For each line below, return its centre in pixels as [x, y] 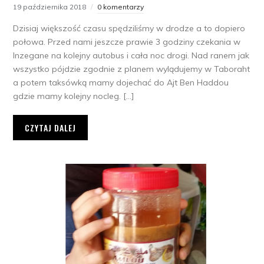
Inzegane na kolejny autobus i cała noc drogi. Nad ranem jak [131, 56]
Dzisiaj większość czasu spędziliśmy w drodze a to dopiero [129, 29]
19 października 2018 [50, 7]
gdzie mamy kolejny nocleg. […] [74, 96]
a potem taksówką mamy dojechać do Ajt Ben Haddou [121, 83]
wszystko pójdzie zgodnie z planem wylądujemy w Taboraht [132, 69]
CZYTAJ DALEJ [51, 128]
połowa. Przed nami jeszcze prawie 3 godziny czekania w [127, 42]
